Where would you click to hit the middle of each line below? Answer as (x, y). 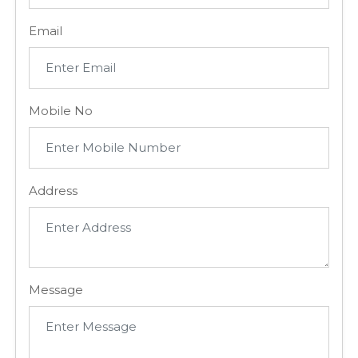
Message (56, 289)
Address (54, 190)
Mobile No (61, 110)
